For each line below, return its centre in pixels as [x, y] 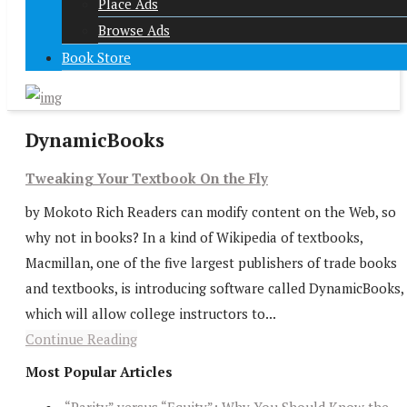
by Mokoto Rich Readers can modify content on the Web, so [211, 211]
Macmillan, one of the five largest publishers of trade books [211, 262]
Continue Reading [81, 338]
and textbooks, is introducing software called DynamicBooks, [214, 288]
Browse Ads [134, 30]
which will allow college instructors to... [151, 313]
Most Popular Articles [99, 372]
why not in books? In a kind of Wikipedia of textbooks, [194, 237]
